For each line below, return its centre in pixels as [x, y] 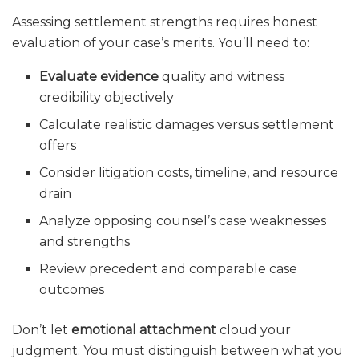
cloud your [254, 330]
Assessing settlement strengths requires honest [165, 22]
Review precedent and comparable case [169, 269]
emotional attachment [144, 330]
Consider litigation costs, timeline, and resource [189, 173]
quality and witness [222, 77]
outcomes [72, 290]
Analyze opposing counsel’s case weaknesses [183, 221]
